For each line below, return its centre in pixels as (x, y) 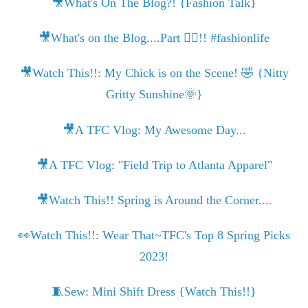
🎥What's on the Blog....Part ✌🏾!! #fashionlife (154, 38)
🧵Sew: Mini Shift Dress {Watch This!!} (154, 292)
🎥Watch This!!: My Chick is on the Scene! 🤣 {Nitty (154, 73)
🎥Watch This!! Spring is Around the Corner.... (154, 200)
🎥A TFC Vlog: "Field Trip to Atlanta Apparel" (154, 165)
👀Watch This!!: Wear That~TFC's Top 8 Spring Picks (154, 235)
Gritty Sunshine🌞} (154, 95)
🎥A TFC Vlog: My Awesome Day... (154, 130)
